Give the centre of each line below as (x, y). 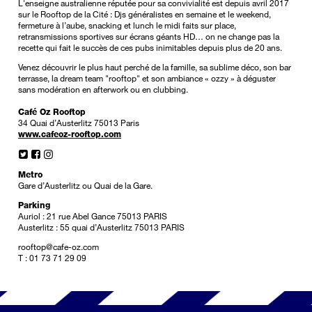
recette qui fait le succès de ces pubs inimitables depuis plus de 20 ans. (150, 48)
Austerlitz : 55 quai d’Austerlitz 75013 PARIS (101, 227)
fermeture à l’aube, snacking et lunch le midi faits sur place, (127, 25)
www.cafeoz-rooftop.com (70, 134)
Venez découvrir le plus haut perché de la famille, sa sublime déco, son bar (155, 67)
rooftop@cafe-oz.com (58, 247)
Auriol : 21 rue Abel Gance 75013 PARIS (93, 216)
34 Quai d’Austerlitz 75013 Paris (79, 123)
